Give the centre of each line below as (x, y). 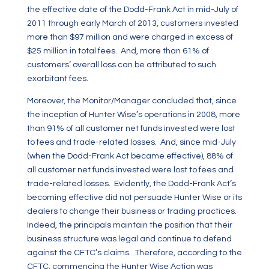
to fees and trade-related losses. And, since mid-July (131, 142)
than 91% (45, 128)
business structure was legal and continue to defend (129, 239)
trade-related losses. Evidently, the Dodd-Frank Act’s (131, 184)
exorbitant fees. (57, 79)
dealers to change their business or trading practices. (132, 211)
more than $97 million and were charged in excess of (130, 37)
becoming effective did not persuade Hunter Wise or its (134, 198)
